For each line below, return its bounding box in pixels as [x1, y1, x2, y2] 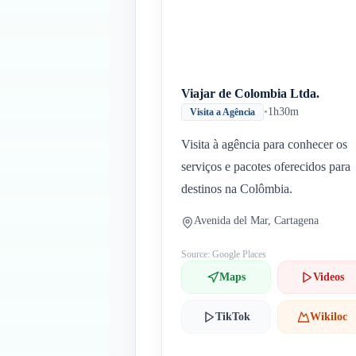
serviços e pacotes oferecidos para [181, 160, 350, 173]
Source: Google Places [181, 249, 266, 260]
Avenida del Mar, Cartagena [194, 215, 319, 226]
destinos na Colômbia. [181, 182, 292, 195]
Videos [313, 271, 345, 283]
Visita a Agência [190, 106, 255, 118]
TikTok [215, 311, 250, 323]
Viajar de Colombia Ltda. [181, 87, 319, 100]
